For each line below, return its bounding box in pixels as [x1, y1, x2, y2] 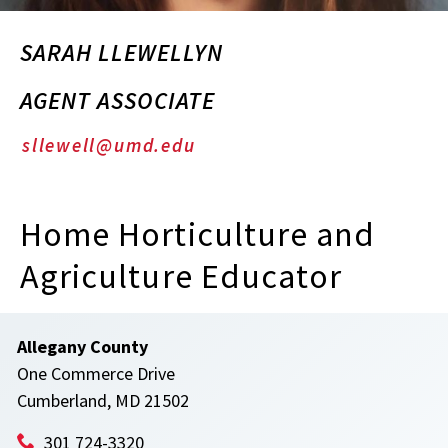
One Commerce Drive [17, 362, 175, 385]
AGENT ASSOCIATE [20, 85, 215, 116]
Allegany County [17, 335, 148, 358]
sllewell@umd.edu [22, 133, 196, 157]
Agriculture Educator [20, 255, 343, 297]
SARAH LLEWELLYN [20, 37, 223, 68]
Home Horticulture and [20, 213, 376, 255]
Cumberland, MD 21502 [17, 389, 189, 412]
